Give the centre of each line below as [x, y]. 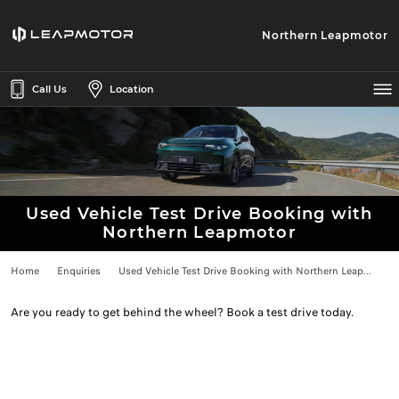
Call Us [49, 89]
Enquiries [79, 271]
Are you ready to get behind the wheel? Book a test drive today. [182, 312]
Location [132, 89]
